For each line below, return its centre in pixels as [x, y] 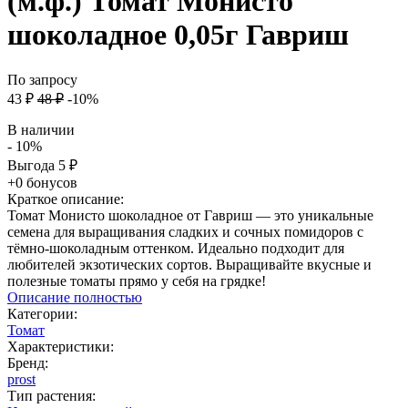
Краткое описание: [66, 199]
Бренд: [28, 362]
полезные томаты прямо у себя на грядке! [137, 280]
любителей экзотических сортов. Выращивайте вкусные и [189, 264]
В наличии [41, 129]
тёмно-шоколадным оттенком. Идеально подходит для [176, 248]
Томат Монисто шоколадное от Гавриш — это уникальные [190, 215]
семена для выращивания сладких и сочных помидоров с [185, 231]
